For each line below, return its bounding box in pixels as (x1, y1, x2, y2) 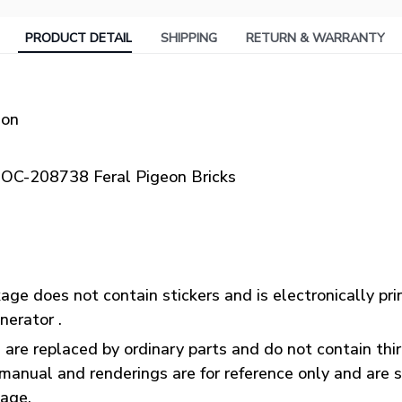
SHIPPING (160, 30, 217, 48)
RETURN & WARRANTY (245, 30, 385, 48)
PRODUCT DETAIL (24, 30, 132, 48)
